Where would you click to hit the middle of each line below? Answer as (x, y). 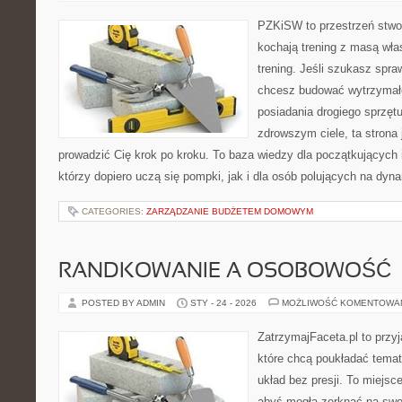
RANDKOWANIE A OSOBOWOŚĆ (225, 272)
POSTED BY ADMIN (125, 303)
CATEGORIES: (114, 211)
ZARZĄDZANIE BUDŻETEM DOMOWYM (230, 211)
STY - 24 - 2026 (223, 303)
